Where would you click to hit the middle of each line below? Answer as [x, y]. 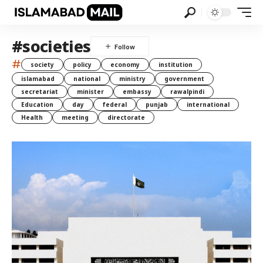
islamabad [38, 79]
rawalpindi [187, 92]
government [184, 79]
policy [82, 64]
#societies [51, 46]
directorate [126, 117]
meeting [75, 117]
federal [115, 104]
